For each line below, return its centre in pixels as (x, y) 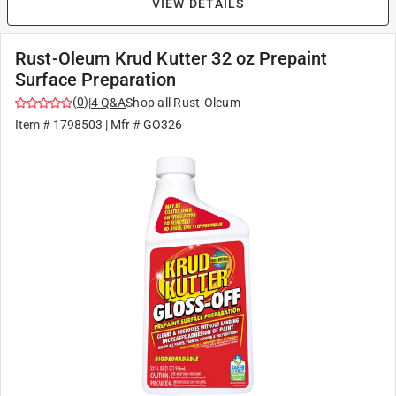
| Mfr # (123, 125)
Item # (34, 125)
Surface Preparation (95, 80)
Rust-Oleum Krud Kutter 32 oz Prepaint (171, 58)
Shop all (148, 103)
